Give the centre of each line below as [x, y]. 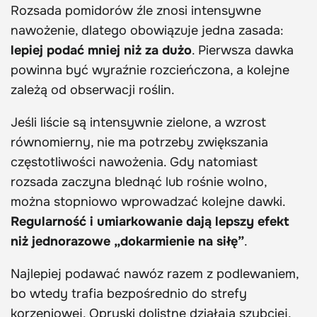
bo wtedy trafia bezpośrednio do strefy [129, 294]
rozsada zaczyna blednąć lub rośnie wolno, [139, 182]
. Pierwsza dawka [243, 51]
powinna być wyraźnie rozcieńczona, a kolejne [150, 70]
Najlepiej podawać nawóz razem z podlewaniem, [155, 274]
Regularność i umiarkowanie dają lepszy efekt [150, 222]
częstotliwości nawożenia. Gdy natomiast [134, 162]
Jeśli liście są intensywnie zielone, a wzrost [138, 123]
